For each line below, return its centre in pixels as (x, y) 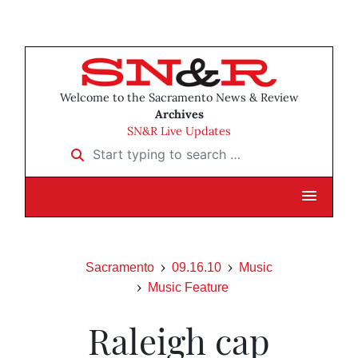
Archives (179, 115)
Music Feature (188, 288)
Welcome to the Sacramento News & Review (179, 98)
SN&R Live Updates (179, 131)
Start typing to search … (135, 149)
